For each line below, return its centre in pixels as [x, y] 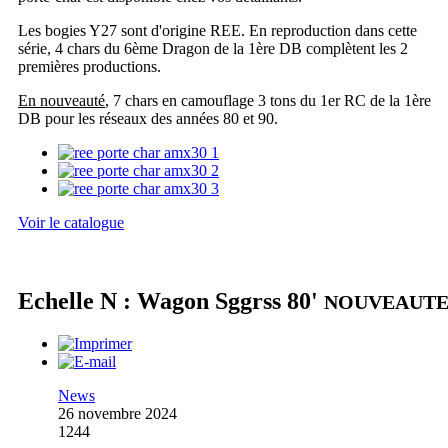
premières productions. [89, 67]
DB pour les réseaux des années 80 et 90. [148, 119]
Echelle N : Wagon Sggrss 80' [171, 301]
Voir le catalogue [71, 223]
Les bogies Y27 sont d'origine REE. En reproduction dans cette [217, 31]
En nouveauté [61, 101]
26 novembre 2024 [117, 414]
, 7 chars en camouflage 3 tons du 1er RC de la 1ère [268, 101]
